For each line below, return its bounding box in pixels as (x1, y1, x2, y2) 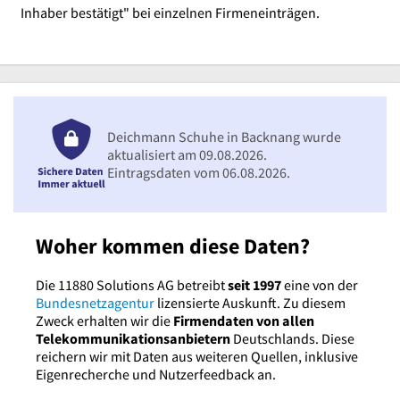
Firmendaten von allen (173, 312, 314, 330)
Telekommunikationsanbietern (36, 329, 230, 348)
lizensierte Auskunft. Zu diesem (154, 294, 346, 312)
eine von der (281, 276, 358, 295)
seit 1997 (228, 276, 281, 295)
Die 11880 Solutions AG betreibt (36, 276, 228, 295)
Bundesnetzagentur (36, 294, 154, 312)
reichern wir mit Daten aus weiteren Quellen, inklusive (36, 347, 358, 366)
